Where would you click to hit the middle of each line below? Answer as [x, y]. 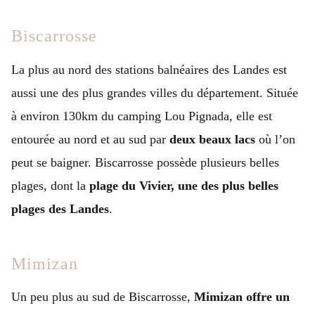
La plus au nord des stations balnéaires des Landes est [149, 69]
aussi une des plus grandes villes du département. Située [155, 92]
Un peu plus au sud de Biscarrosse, [103, 297]
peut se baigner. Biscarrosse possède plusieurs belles [145, 162]
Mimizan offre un [242, 297]
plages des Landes [60, 208]
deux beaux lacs [212, 139]
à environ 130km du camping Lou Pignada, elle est [142, 116]
